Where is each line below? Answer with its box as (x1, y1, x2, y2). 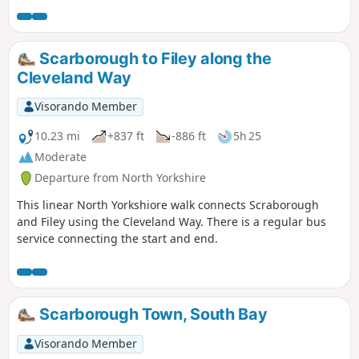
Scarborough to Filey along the (35, 49, 272, 69)
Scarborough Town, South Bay (35, 304, 268, 324)
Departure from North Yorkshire (34, 170, 206, 186)
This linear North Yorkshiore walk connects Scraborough (17, 196, 319, 212)
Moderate (34, 149, 87, 165)
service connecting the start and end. (17, 230, 218, 246)
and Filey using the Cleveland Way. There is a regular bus (17, 213, 326, 229)
